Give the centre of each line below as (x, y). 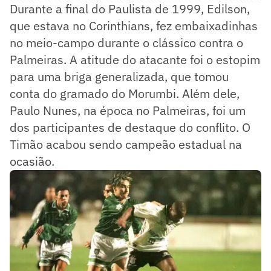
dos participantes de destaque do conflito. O (130, 127)
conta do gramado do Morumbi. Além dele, (125, 93)
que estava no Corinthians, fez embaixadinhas (134, 25)
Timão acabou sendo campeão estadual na (126, 144)
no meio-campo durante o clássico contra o (126, 42)
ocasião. (32, 161)
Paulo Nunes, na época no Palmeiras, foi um (128, 110)
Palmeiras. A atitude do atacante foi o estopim (135, 59)
